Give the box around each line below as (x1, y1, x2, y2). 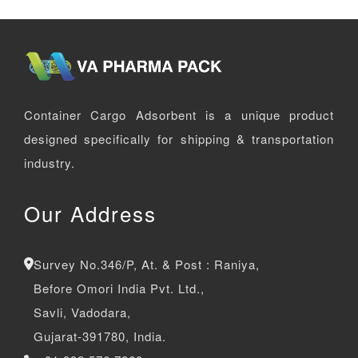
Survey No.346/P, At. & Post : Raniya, (34, 256, 260, 273)
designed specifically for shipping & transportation (24, 130, 334, 148)
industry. (24, 154, 75, 172)
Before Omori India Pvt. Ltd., (34, 280, 205, 297)
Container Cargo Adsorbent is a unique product (24, 106, 334, 124)
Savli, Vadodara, (34, 304, 131, 321)
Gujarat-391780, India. (34, 328, 166, 345)
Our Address (24, 198, 157, 229)
